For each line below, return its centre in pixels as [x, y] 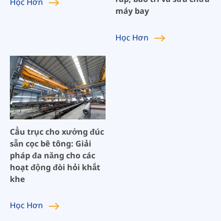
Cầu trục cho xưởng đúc [57, 131]
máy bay [132, 11]
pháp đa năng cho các [52, 155]
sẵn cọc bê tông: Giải [50, 143]
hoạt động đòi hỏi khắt [55, 167]
